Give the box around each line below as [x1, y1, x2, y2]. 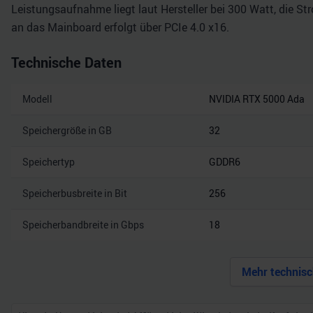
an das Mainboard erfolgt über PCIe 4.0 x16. [11, 20, 229, 35]
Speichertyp [22, 155, 75, 168]
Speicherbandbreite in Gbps [22, 218, 144, 231]
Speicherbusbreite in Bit [22, 187, 127, 200]
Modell [22, 92, 52, 105]
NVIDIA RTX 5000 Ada [209, 92, 305, 105]
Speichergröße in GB [22, 124, 112, 137]
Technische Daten [11, 53, 122, 72]
